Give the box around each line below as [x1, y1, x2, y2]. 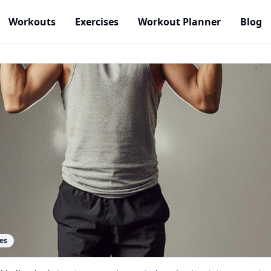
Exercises [75, 15, 119, 28]
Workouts [8, 15, 56, 28]
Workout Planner [138, 15, 221, 28]
